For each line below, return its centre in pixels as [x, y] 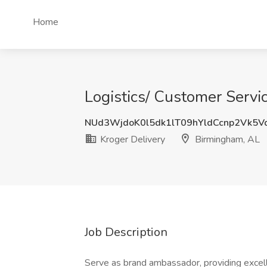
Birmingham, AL [226, 139]
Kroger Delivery [131, 139]
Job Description [126, 232]
